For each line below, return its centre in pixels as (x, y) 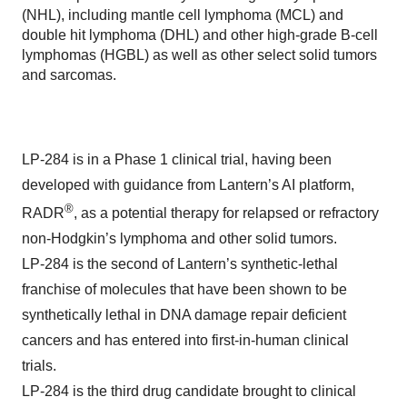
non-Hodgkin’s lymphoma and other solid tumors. (179, 239)
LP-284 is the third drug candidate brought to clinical (189, 392)
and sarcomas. (69, 75)
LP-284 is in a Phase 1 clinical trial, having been (177, 159)
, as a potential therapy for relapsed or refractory (226, 213)
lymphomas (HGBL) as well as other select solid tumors (199, 55)
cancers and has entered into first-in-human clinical (185, 341)
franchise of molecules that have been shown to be (184, 290)
